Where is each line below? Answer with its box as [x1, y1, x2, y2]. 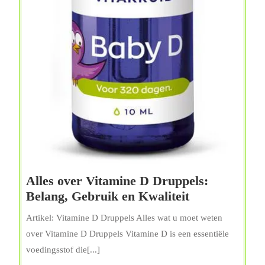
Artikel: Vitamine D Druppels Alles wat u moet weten [26, 212, 222, 222]
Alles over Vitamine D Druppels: [26, 173, 208, 188]
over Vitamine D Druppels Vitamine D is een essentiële [26, 228, 229, 238]
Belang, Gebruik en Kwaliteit [26, 188, 189, 203]
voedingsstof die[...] [26, 244, 100, 254]
